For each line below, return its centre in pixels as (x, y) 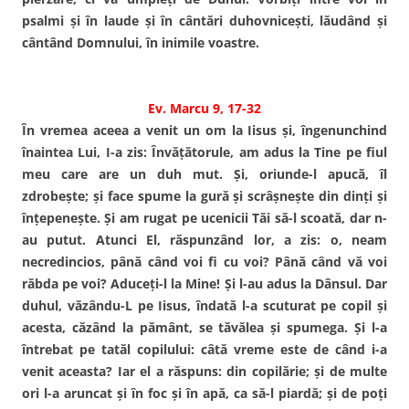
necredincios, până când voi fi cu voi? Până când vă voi (204, 261)
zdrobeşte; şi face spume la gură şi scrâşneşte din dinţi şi (204, 195)
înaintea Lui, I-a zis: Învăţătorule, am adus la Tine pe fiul (204, 152)
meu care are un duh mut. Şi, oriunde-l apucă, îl (204, 173)
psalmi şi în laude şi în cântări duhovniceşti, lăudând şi (204, 20)
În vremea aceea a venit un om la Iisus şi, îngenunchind (204, 130)
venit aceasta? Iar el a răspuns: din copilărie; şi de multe (204, 371)
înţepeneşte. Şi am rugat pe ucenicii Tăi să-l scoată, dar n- (204, 217)
